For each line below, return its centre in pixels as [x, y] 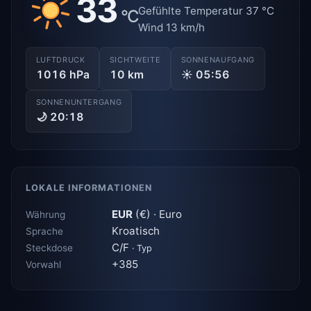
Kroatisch [136, 231]
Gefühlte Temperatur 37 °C [207, 11]
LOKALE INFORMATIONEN [89, 188]
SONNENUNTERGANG [79, 102]
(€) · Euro [157, 215]
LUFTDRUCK [60, 59]
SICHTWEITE [135, 59]
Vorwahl [43, 265]
